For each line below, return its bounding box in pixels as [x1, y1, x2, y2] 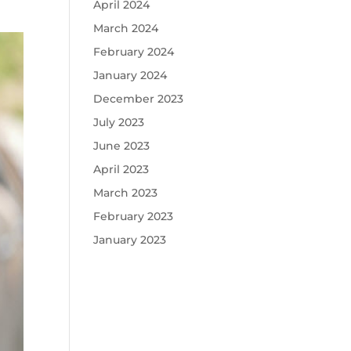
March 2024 [93, 21, 159, 35]
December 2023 [93, 92, 184, 106]
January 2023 [93, 233, 167, 247]
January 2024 [93, 68, 168, 82]
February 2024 [93, 45, 175, 59]
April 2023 [93, 162, 150, 176]
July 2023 [93, 115, 145, 129]
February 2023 [93, 209, 174, 223]
